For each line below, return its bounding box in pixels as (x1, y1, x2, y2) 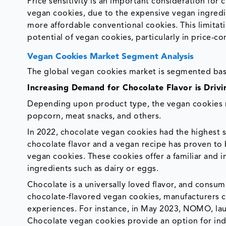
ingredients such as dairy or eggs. (27, 164, 159, 173)
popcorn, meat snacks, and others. (27, 112, 164, 121)
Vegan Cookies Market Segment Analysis (27, 52, 194, 61)
